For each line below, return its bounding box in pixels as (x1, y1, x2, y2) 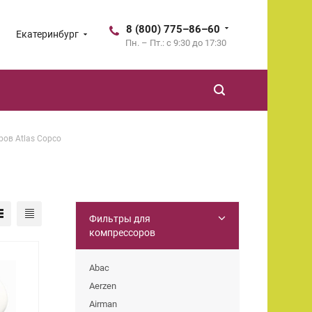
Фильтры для (89, 212, 150, 224)
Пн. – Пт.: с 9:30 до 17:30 (125, 38, 226, 48)
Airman (89, 298, 117, 309)
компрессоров (89, 226, 155, 238)
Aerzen (89, 280, 116, 291)
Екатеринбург (16, 29, 79, 40)
